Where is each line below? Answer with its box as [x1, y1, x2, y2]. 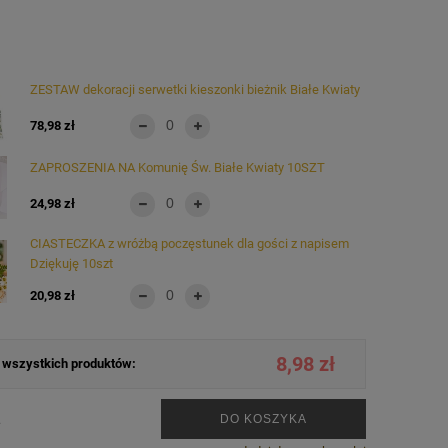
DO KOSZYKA [219, 412, 307, 426]
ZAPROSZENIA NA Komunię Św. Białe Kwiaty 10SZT [30, 159, 326, 175]
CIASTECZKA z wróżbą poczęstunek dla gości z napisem [30, 235, 350, 251]
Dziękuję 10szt [30, 255, 114, 271]
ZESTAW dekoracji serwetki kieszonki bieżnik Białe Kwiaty [30, 81, 361, 97]
